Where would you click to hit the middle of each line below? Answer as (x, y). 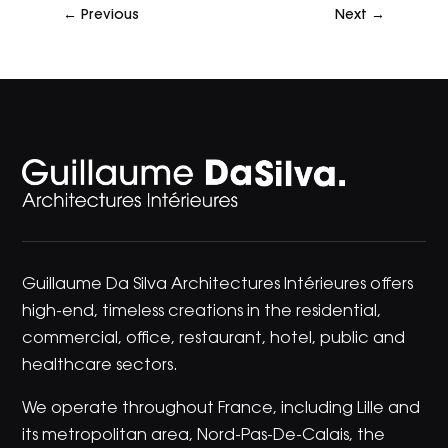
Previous (109, 15)
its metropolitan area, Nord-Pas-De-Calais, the (204, 435)
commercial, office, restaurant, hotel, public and (214, 338)
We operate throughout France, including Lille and (221, 408)
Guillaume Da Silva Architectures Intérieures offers (218, 284)
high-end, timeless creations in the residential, (202, 311)
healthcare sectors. (100, 365)
